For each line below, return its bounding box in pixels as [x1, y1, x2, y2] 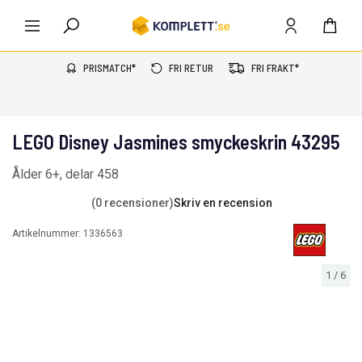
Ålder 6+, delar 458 [12, 166, 119, 182]
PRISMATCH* [82, 61, 136, 74]
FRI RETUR [168, 61, 213, 74]
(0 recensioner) [91, 196, 174, 209]
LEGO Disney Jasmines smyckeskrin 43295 [12, 130, 340, 154]
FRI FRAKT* [250, 61, 299, 74]
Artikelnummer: [12, 227, 83, 239]
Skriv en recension [174, 196, 272, 209]
